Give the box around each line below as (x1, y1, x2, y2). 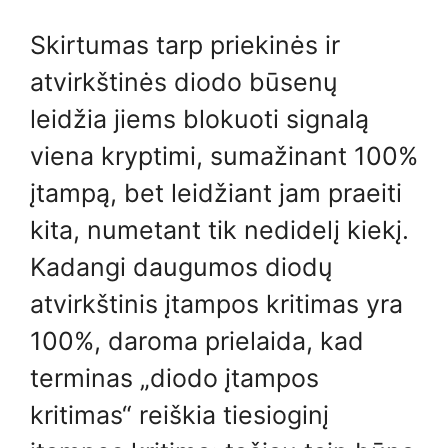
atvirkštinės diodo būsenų (30, 67, 338, 97)
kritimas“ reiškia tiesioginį (30, 400, 329, 430)
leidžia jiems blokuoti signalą (30, 104, 369, 134)
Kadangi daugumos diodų (30, 252, 333, 282)
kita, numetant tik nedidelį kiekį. (30, 215, 409, 245)
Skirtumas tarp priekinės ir (30, 30, 340, 60)
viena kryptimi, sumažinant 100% (30, 141, 418, 171)
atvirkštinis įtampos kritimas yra (30, 289, 403, 319)
